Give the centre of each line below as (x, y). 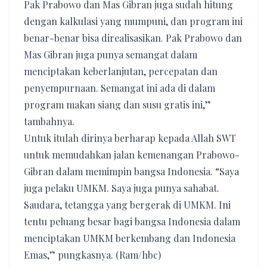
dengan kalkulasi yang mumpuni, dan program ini (133, 21)
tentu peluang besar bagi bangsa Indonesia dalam (132, 221)
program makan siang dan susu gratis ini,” (117, 105)
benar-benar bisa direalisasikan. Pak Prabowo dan (133, 38)
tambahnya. (49, 121)
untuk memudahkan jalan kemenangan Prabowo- (132, 155)
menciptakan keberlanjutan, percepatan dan (121, 71)
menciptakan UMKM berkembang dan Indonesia (130, 238)
